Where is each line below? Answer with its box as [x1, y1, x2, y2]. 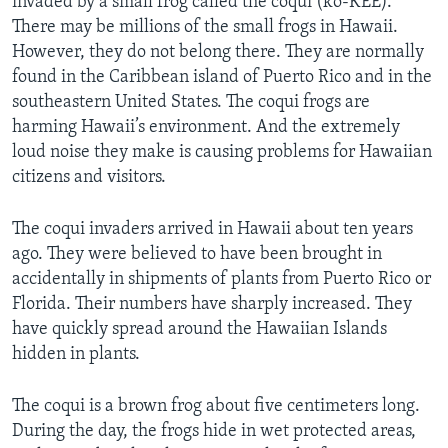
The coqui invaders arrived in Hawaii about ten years [12, 219, 413, 239]
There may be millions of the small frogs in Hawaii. [12, 17, 398, 37]
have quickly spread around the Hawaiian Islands [12, 319, 387, 339]
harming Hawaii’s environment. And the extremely [12, 117, 400, 137]
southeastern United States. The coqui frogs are [12, 92, 370, 112]
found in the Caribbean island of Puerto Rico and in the [12, 67, 432, 87]
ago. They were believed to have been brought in [12, 244, 382, 264]
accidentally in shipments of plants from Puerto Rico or [12, 269, 431, 289]
